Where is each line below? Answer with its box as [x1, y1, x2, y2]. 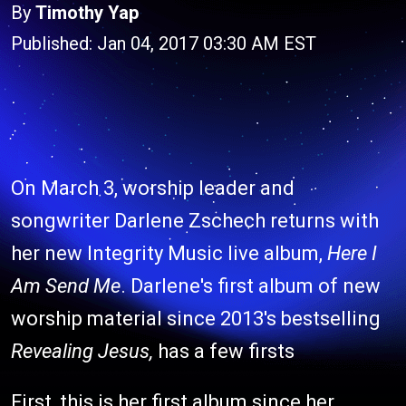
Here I [327, 242, 377, 265]
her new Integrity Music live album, [11, 242, 327, 265]
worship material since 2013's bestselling [11, 307, 381, 330]
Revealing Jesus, [11, 340, 153, 362]
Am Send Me [11, 275, 121, 297]
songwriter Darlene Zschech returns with [11, 209, 379, 232]
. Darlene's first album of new [121, 275, 381, 297]
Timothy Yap [35, 2, 139, 24]
